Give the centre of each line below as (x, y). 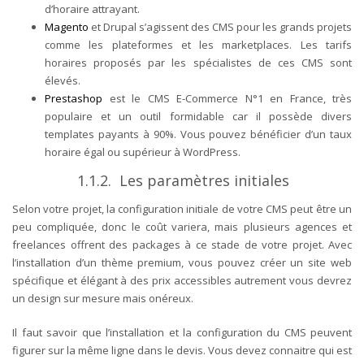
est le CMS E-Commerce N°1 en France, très (230, 98)
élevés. (64, 80)
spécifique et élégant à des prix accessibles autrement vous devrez (182, 280)
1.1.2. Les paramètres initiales (183, 180)
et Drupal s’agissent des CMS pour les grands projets (221, 26)
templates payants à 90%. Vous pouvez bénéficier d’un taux (198, 134)
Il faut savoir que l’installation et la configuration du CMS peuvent (182, 332)
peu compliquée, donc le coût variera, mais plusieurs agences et (182, 226)
